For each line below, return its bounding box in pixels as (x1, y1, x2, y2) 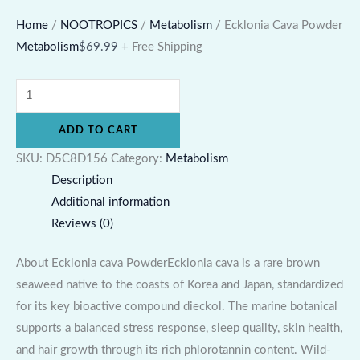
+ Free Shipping (121, 41, 202, 54)
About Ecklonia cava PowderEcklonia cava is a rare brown (16, 256, 320, 269)
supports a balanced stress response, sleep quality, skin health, (16, 321, 342, 334)
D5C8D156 (46, 152, 108, 165)
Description (51, 174, 112, 186)
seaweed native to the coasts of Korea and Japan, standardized (16, 278, 343, 291)
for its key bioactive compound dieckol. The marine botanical (16, 300, 337, 313)
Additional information (51, 195, 170, 208)
